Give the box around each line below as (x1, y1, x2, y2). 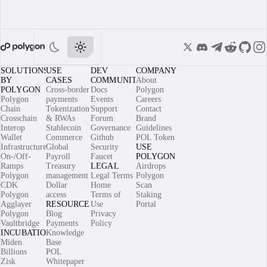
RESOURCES (45, 200, 95, 209)
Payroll (45, 152, 70, 161)
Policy (91, 219, 112, 228)
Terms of (91, 190, 121, 199)
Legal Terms (91, 171, 133, 180)
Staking (135, 190, 162, 199)
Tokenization (45, 104, 89, 113)
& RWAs (45, 114, 75, 123)
